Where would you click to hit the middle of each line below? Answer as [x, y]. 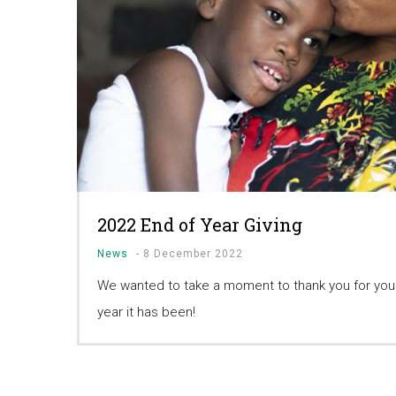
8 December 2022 [193, 254]
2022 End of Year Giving [200, 225]
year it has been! [146, 312]
